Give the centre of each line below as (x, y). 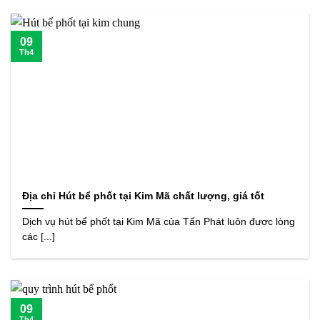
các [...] (39, 236)
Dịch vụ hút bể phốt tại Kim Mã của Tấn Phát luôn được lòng (159, 221)
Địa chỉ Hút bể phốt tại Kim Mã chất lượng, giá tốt (144, 196)
